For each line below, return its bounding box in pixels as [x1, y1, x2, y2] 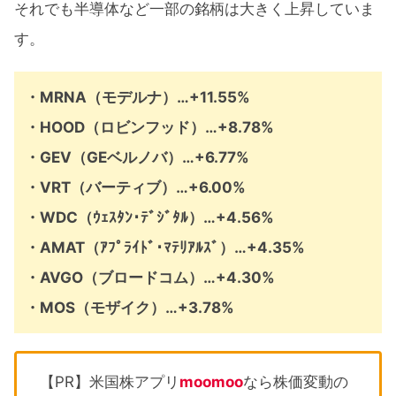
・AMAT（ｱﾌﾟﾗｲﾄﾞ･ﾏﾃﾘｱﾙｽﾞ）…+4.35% [25, 238, 305, 256]
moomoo [179, 373, 243, 392]
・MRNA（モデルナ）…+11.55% [25, 88, 250, 106]
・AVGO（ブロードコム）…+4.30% [25, 268, 275, 286]
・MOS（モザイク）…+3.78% [25, 298, 234, 316]
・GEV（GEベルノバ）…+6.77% [25, 148, 249, 166]
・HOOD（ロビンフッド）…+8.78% [25, 118, 274, 136]
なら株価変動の [242, 373, 348, 392]
